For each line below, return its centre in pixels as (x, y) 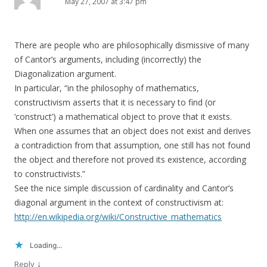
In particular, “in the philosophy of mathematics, (107, 88)
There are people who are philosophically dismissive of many (132, 45)
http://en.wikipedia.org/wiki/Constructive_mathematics (118, 217)
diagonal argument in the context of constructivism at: (119, 203)
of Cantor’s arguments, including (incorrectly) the (108, 60)
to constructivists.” (50, 174)
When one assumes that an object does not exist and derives (133, 131)
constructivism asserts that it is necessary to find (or (115, 103)
